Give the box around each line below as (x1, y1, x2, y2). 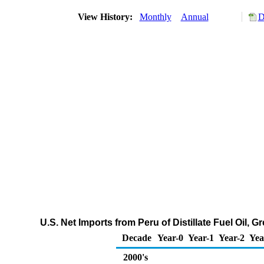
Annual (180, 12, 209, 22)
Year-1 (188, 233, 214, 243)
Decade (122, 233, 151, 243)
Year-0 (157, 233, 183, 243)
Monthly (139, 12, 171, 22)
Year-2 (219, 233, 245, 243)
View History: (75, 12, 137, 22)
